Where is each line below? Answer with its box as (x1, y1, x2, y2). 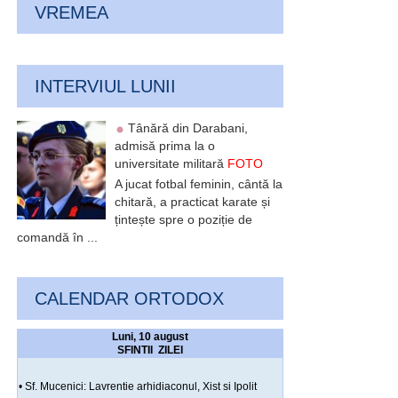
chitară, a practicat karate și (115, 195, 270, 210)
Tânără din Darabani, (128, 121, 248, 136)
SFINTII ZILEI (117, 344, 183, 357)
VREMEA (35, 3, 108, 23)
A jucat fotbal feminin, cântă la (115, 177, 283, 192)
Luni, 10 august (112, 330, 188, 344)
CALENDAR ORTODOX (35, 289, 224, 309)
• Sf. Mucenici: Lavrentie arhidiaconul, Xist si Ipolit (19, 380, 257, 394)
